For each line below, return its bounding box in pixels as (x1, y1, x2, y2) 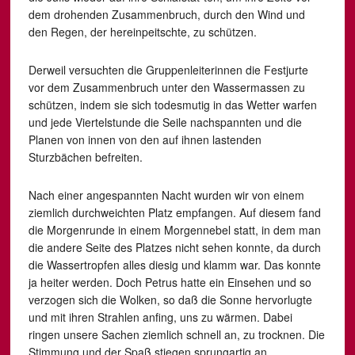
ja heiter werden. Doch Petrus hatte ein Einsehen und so (28, 274, 311, 290)
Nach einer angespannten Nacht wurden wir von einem (28, 187, 304, 203)
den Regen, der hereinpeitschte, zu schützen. (28, 24, 257, 40)
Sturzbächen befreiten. (28, 149, 143, 165)
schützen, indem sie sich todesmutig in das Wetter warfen (28, 97, 317, 113)
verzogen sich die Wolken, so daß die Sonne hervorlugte (28, 292, 312, 307)
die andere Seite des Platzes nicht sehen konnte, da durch (28, 239, 321, 255)
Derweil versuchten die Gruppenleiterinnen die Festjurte (28, 62, 308, 78)
